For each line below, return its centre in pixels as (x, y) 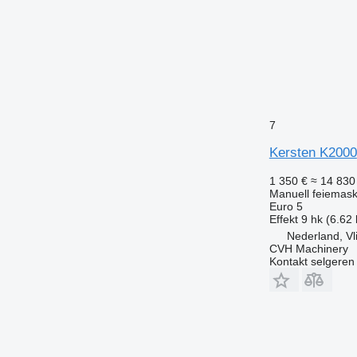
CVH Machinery (308, 248)
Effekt (283, 219)
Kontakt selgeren (312, 261)
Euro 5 (286, 206)
